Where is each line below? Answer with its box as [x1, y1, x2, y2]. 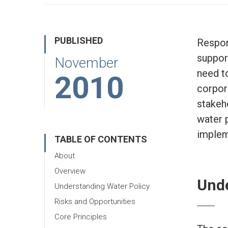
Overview [54, 166, 85, 176]
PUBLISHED [54, 35, 103, 46]
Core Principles [54, 212, 107, 221]
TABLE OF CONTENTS [54, 134, 147, 145]
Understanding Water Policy [54, 182, 150, 191]
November [54, 54, 119, 71]
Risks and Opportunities [54, 197, 135, 206]
